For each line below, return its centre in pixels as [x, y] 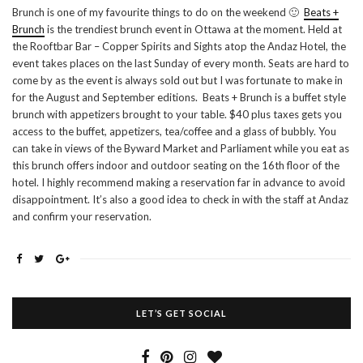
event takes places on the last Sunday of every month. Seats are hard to [181, 63]
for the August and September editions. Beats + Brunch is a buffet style [179, 97]
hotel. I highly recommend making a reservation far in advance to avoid [179, 182]
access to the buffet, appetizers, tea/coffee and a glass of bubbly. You [174, 131]
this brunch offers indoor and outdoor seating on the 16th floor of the [176, 165]
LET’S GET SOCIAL [181, 313]
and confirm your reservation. [82, 216]
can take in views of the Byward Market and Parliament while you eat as [181, 148]
